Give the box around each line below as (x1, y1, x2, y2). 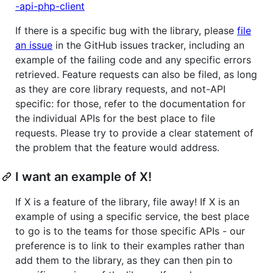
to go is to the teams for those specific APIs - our (15, 224, 245, 237)
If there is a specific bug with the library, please (15, 24, 237, 37)
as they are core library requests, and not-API (15, 82, 225, 95)
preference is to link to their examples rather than (15, 239, 244, 252)
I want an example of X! (15, 169, 152, 184)
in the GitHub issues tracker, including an (52, 38, 244, 51)
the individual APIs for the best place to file (15, 112, 215, 124)
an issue (15, 38, 52, 51)
